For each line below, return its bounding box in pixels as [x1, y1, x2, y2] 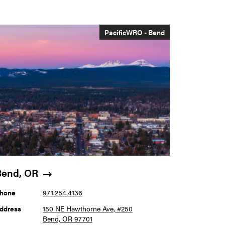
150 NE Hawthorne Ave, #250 [43, 203, 133, 213]
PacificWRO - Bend [104, 27, 165, 37]
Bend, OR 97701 [43, 213, 93, 223]
